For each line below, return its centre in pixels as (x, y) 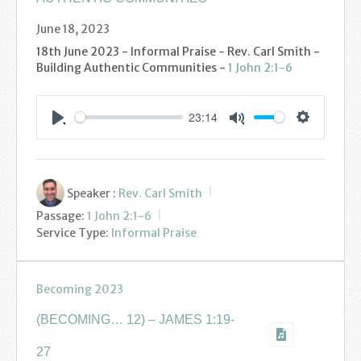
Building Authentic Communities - (132, 67)
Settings (324, 133)
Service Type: (73, 232)
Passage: (60, 216)
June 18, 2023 (73, 29)
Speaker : (91, 193)
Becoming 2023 (80, 289)
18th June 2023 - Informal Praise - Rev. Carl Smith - (178, 51)
